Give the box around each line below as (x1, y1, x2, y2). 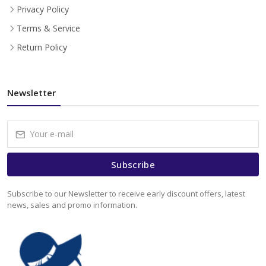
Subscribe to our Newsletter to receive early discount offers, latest (7, 188, 245, 199)
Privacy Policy (17, 3, 69, 15)
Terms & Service (17, 22, 80, 34)
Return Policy (17, 41, 67, 53)
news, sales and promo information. (7, 199, 137, 210)
